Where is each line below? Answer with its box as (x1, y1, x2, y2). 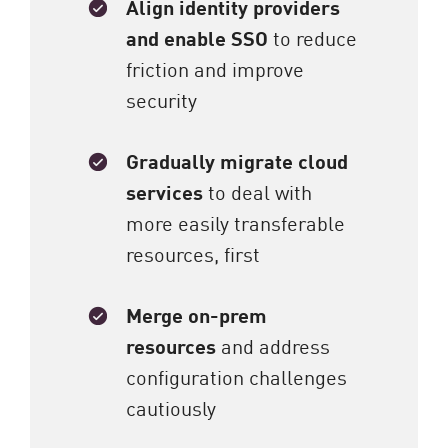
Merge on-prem (126, 300, 267, 330)
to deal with (203, 177, 312, 206)
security (126, 85, 197, 114)
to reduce (268, 23, 357, 52)
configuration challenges (126, 362, 347, 391)
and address (216, 331, 330, 360)
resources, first (126, 239, 260, 268)
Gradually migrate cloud (126, 146, 348, 176)
